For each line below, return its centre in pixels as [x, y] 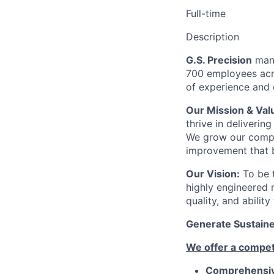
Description [213, 37]
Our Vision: [213, 174]
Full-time [206, 13]
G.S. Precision [219, 60]
